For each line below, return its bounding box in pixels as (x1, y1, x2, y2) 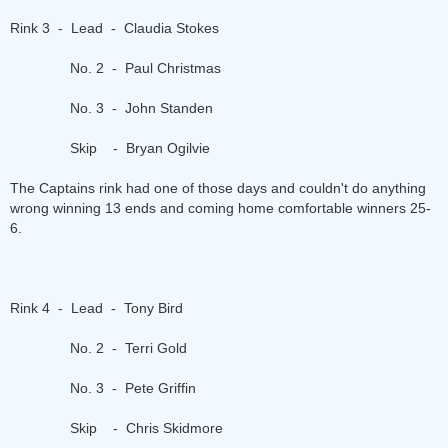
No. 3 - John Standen (10, 100, 213, 116)
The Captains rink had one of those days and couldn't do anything (10, 180, 426, 196)
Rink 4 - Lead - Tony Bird (10, 300, 183, 316)
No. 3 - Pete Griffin (10, 380, 196, 396)
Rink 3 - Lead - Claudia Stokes (10, 20, 219, 36)
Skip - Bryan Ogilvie (10, 140, 210, 156)
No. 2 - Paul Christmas (10, 60, 221, 76)
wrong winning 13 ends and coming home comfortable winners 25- (10, 200, 431, 216)
